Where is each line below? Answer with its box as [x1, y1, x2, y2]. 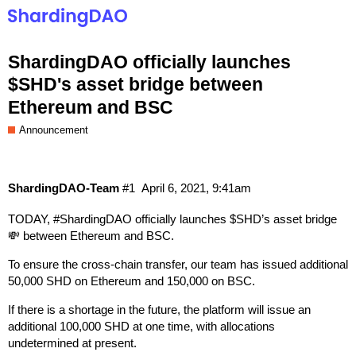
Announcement [19, 124, 88, 137]
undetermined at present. [8, 336, 137, 350]
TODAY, [8, 212, 53, 226]
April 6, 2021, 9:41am [141, 180, 251, 195]
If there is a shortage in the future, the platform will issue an [8, 303, 311, 317]
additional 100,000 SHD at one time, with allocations [8, 319, 275, 334]
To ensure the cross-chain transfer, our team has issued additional [8, 257, 348, 272]
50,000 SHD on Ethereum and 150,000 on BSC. [8, 274, 255, 288]
